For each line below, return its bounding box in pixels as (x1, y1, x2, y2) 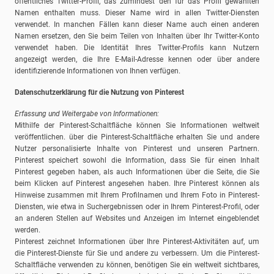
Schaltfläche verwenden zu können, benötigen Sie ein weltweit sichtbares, (15, 261, 259, 270)
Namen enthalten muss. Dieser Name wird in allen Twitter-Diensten (15, 9, 259, 18)
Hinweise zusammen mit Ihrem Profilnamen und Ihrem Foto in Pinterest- (15, 191, 259, 200)
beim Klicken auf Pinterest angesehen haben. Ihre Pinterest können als (15, 179, 259, 188)
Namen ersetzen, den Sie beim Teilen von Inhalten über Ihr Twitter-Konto (15, 32, 259, 41)
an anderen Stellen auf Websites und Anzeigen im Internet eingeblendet (15, 214, 259, 223)
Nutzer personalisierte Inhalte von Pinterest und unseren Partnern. (15, 144, 259, 154)
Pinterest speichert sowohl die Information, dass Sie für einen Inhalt (15, 156, 259, 165)
